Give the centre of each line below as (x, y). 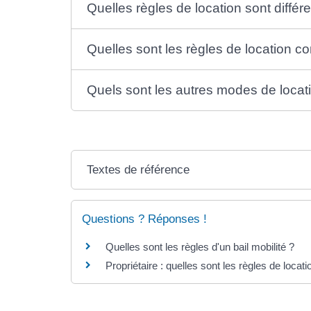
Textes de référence (138, 170)
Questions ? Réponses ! (144, 219)
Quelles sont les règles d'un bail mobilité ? (200, 247)
